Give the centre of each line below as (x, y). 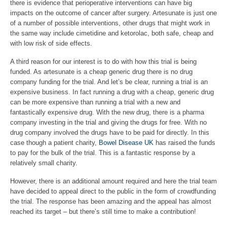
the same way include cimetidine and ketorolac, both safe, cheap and (112, 33)
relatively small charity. (44, 163)
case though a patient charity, (54, 143)
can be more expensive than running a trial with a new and (95, 102)
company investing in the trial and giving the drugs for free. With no (108, 122)
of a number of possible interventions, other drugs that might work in (110, 23)
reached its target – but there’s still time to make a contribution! (103, 212)
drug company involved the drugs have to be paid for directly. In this (110, 133)
